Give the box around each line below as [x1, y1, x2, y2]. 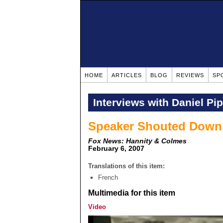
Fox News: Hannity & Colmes [88, 137, 187, 145]
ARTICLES [111, 72, 142, 78]
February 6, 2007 [88, 144, 144, 152]
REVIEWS [176, 72, 204, 78]
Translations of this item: [88, 162, 165, 170]
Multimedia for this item [88, 188, 175, 197]
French [98, 173, 118, 181]
